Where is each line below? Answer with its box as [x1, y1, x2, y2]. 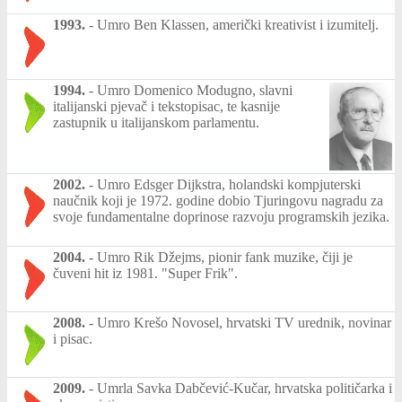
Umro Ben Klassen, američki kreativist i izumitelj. [97, 16, 379, 32]
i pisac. [53, 330, 92, 346]
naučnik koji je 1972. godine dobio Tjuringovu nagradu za [53, 192, 383, 208]
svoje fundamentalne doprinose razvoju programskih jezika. [53, 208, 389, 224]
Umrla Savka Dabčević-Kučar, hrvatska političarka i [97, 380, 392, 396]
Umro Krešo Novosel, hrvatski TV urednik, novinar [97, 314, 391, 330]
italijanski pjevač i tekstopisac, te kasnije [53, 98, 280, 114]
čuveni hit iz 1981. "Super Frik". [53, 265, 238, 281]
